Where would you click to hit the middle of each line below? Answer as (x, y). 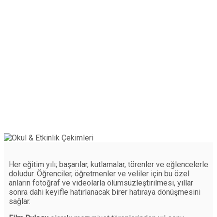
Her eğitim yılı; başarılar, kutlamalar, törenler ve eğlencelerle (108, 165)
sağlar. (20, 201)
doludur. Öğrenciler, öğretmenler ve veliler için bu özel (99, 174)
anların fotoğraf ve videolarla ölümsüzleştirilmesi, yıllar (101, 183)
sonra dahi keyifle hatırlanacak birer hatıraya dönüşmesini (105, 192)
